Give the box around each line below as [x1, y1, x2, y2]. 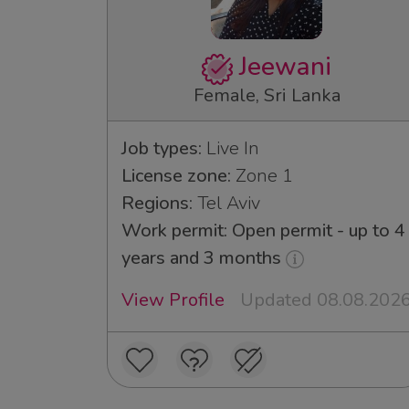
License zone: [121, 163, 231, 188]
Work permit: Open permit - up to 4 [121, 217, 405, 243]
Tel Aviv [193, 190, 260, 215]
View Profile [121, 287, 225, 312]
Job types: [121, 135, 202, 161]
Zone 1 [231, 163, 293, 188]
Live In [202, 135, 259, 161]
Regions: [121, 190, 193, 215]
